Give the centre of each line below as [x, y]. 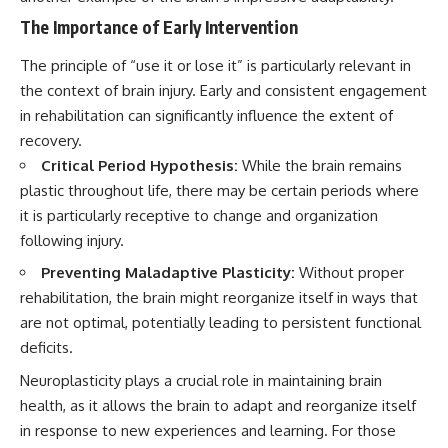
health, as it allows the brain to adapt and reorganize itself [218, 405]
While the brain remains [320, 165]
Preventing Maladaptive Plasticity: [168, 273]
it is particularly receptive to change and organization [199, 215]
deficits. [46, 348]
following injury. [72, 240]
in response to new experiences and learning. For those [208, 430]
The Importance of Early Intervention [159, 27]
